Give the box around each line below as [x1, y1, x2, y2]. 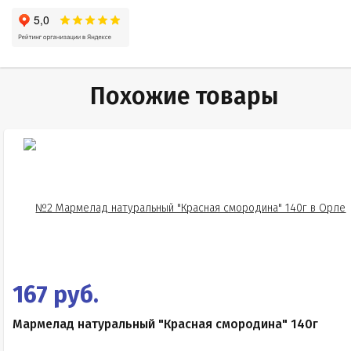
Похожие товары [90, 82, 279, 111]
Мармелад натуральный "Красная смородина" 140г [13, 317, 318, 332]
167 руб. [13, 280, 99, 309]
